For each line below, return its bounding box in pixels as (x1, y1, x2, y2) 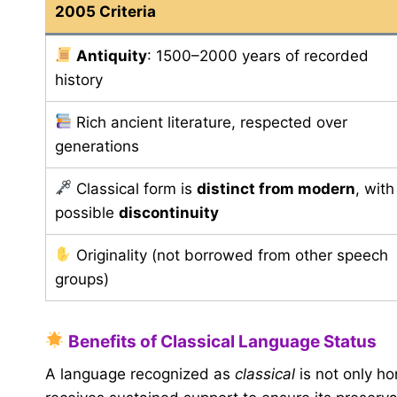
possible (55, 203, 119, 222)
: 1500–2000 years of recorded (147, 46, 370, 65)
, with (355, 179, 395, 198)
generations (55, 136, 139, 155)
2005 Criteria (55, 2, 156, 20)
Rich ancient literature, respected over (72, 113, 348, 131)
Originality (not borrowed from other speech (72, 245, 389, 264)
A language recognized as (45, 365, 235, 384)
